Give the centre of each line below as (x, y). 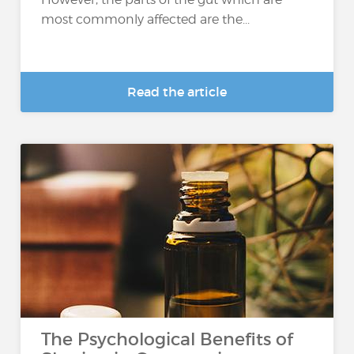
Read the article (177, 92)
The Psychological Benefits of (168, 339)
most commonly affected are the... (146, 19)
